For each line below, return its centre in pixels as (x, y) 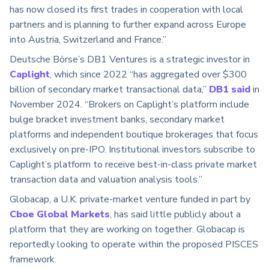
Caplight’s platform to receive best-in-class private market (133, 164)
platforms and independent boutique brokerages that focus (134, 134)
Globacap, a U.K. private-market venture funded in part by (130, 199)
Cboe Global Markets (60, 214)
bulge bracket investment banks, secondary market (117, 119)
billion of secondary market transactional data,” (109, 89)
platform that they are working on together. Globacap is (127, 229)
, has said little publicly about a (175, 214)
